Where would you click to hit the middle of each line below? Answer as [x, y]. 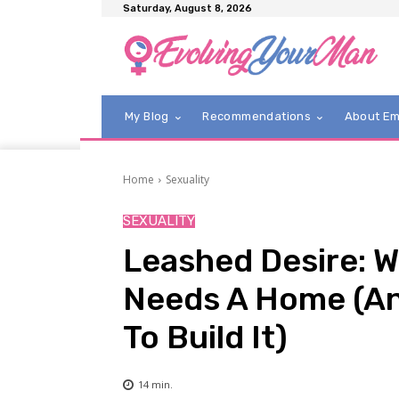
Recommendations [257, 117]
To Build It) [205, 338]
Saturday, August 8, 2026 [187, 8]
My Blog [147, 117]
